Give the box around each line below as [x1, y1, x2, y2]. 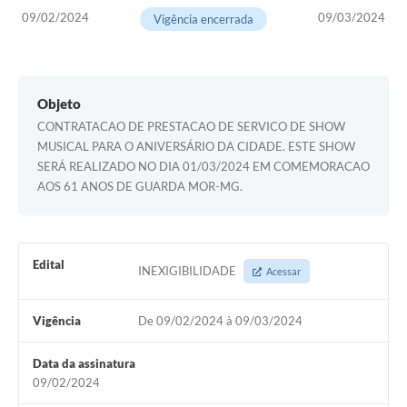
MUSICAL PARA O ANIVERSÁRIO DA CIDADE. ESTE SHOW [37, 139, 355, 154]
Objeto [37, 95, 81, 113]
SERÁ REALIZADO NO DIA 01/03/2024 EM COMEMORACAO [37, 159, 370, 174]
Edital [33, 257, 65, 273]
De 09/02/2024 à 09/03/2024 [137, 313, 303, 329]
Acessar [265, 265, 301, 278]
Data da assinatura [33, 356, 135, 372]
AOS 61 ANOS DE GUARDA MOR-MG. [37, 179, 243, 194]
